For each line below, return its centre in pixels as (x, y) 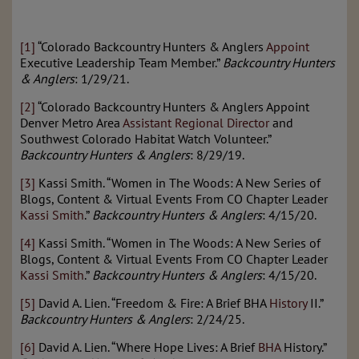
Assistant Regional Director (196, 122)
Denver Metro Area (71, 122)
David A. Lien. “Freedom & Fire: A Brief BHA (152, 303)
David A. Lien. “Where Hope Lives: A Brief (147, 347)
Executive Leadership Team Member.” (121, 62)
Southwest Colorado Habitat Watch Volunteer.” (145, 138)
